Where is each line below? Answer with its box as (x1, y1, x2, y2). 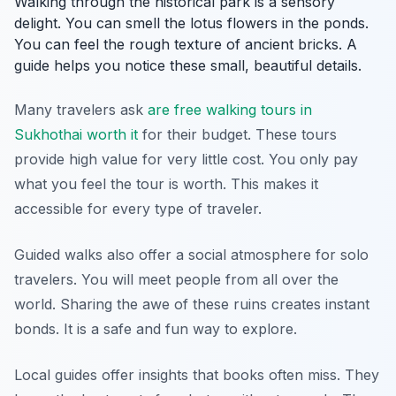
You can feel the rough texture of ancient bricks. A (14, 35, 357, 53)
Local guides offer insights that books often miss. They (14, 366, 379, 384)
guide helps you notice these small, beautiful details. (14, 57, 362, 74)
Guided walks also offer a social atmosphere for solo (14, 246, 369, 263)
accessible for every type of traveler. (14, 200, 262, 217)
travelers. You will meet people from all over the (14, 270, 339, 288)
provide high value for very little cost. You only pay (14, 150, 358, 168)
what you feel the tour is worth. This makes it (14, 175, 318, 193)
